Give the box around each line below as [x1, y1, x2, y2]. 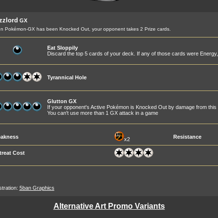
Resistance [173, 134, 201, 140]
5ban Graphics [19, 185, 54, 191]
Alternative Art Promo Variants [53, 202, 165, 210]
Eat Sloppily [47, 45, 78, 51]
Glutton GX [47, 98, 76, 104]
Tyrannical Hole [47, 74, 87, 80]
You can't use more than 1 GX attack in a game [47, 110, 158, 116]
